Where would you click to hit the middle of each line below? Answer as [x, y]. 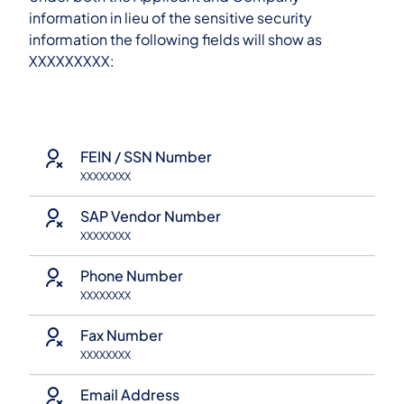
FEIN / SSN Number [146, 157]
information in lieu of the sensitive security [170, 18]
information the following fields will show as [175, 40]
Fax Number [122, 335]
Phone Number [132, 276]
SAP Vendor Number [151, 216]
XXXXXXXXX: [72, 61]
